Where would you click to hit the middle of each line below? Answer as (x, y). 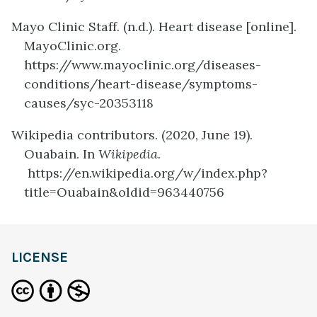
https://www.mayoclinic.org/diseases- (143, 64)
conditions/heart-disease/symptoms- (141, 83)
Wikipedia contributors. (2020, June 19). (132, 134)
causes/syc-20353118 (89, 103)
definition (40, 210)
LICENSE (40, 257)
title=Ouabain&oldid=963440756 (124, 192)
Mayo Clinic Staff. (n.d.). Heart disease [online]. (154, 26)
